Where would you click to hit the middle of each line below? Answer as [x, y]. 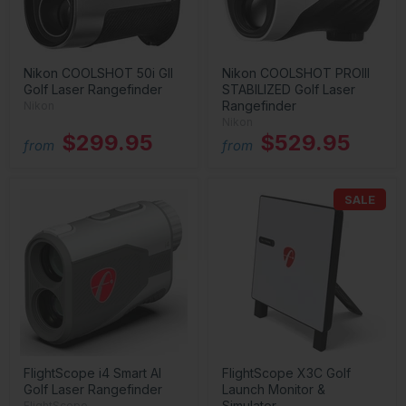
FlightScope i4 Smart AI [92, 373]
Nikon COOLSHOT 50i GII [98, 73]
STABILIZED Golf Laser [289, 89]
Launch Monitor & [274, 389]
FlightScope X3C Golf [286, 373]
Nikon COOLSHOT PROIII [296, 73]
